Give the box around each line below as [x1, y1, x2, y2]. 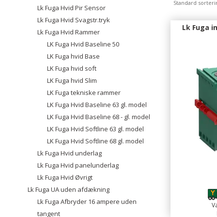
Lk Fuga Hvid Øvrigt [37, 173, 93, 182]
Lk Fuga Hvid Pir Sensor [37, 3, 106, 12]
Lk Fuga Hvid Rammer [37, 28, 100, 36]
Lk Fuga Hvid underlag [37, 149, 102, 157]
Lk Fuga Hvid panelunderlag [37, 161, 119, 170]
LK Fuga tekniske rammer [47, 88, 121, 97]
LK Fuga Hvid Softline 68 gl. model [47, 137, 144, 145]
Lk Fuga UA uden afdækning [28, 185, 109, 194]
